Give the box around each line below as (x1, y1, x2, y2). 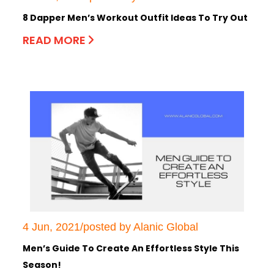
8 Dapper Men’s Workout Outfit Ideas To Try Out (23, 11, 248, 24)
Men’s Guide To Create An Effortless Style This (23, 242, 239, 254)
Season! (23, 258, 61, 271)
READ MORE (23, 32, 88, 48)
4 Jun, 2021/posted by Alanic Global (23, 220, 198, 233)
